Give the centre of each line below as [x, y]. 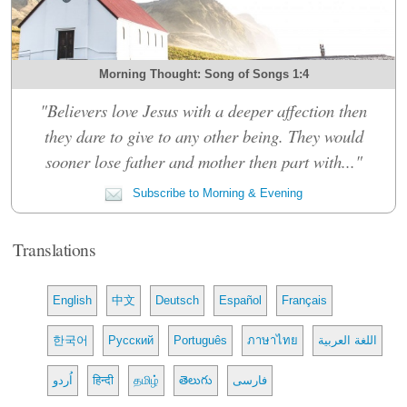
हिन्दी [104, 380]
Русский [131, 340]
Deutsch [178, 300]
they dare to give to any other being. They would [203, 135]
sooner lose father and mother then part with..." [203, 161]
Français [305, 300]
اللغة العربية [348, 340]
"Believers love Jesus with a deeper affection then [203, 110]
